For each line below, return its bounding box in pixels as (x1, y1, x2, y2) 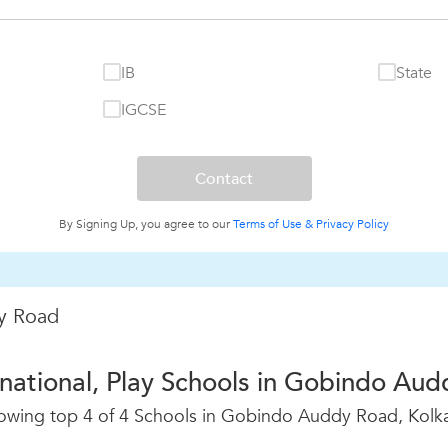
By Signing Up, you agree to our (59, 216, 233, 232)
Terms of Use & (233, 216, 313, 232)
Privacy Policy (316, 216, 389, 232)
